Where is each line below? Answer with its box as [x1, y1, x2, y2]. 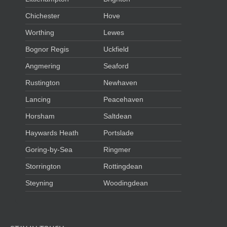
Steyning [25, 178, 53, 187]
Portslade [103, 128, 134, 137]
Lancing [25, 95, 51, 103]
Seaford [103, 61, 129, 70]
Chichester [25, 11, 60, 20]
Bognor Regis [25, 45, 69, 53]
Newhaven [103, 78, 137, 87]
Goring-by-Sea [25, 145, 72, 154]
